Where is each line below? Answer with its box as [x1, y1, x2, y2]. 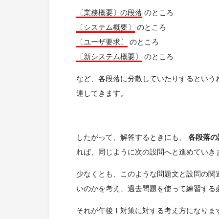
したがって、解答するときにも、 [76, 133, 189, 142]
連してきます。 [76, 89, 128, 98]
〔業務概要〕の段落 [76, 8, 143, 17]
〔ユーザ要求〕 [76, 38, 128, 46]
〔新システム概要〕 [76, 52, 143, 61]
